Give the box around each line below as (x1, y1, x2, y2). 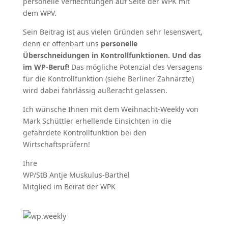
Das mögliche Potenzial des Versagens (69, 62, 203, 72)
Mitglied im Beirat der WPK (22, 182, 116, 191)
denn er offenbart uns (22, 39, 101, 48)
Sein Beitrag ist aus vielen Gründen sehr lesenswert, (22, 27, 203, 37)
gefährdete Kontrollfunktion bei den (22, 128, 147, 137)
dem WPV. (22, 8, 56, 18)
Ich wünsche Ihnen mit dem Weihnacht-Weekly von (22, 104, 198, 114)
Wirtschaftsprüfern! (22, 139, 90, 149)
